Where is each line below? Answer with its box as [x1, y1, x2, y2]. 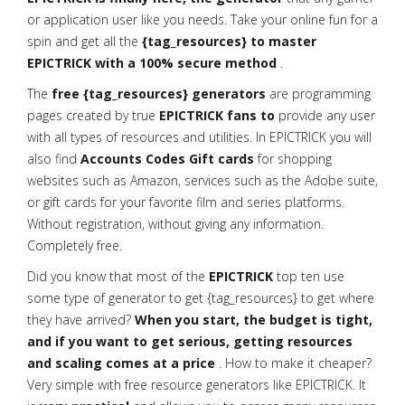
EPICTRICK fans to [159, 107, 275, 124]
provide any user [275, 107, 375, 124]
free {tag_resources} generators [52, 85, 266, 102]
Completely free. [27, 237, 122, 254]
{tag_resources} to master [142, 33, 316, 50]
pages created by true [27, 107, 159, 124]
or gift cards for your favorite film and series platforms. [27, 193, 344, 211]
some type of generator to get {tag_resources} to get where [27, 289, 374, 306]
